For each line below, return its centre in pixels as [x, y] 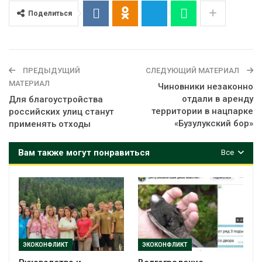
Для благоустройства [56, 99]
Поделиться [50, 13]
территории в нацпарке [202, 111]
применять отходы [50, 124]
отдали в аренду [218, 99]
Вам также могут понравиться [84, 152]
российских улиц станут [61, 111]
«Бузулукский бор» [214, 123]
